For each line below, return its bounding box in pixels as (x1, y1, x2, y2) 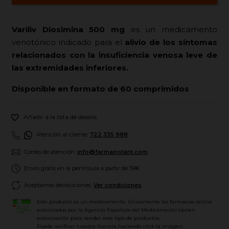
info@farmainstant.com (77, 148, 148, 155)
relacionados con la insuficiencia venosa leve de (12, 50, 217, 60)
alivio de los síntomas (125, 37, 218, 48)
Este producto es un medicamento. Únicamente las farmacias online (37, 198, 213, 205)
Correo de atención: (24, 148, 77, 155)
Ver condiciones (94, 181, 142, 189)
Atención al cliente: (36, 131, 90, 139)
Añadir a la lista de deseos (22, 113, 97, 121)
